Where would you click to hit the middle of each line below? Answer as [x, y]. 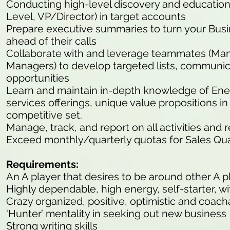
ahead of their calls [51, 41]
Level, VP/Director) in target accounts [96, 16]
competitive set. [44, 115]
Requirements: [42, 164]
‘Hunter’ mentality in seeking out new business [116, 214]
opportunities [38, 78]
